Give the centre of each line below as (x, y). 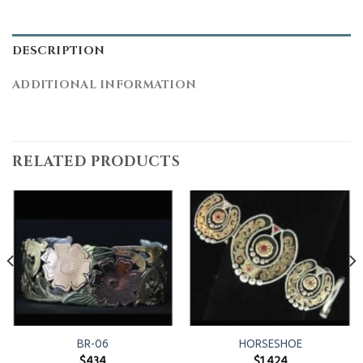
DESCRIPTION (59, 51)
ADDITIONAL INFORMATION (105, 85)
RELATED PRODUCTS (97, 162)
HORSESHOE (270, 345)
